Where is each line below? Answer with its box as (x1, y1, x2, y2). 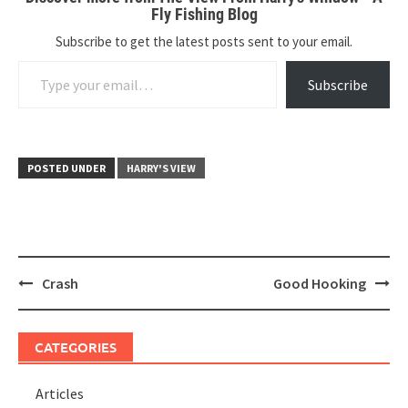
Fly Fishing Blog (150, 5, 258, 24)
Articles (36, 384, 85, 403)
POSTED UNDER (27, 161, 106, 175)
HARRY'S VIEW (127, 161, 196, 175)
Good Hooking (273, 274, 366, 292)
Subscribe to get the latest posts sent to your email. (56, 33, 352, 50)
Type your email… (17, 51, 67, 69)
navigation (17, 291, 93, 312)
